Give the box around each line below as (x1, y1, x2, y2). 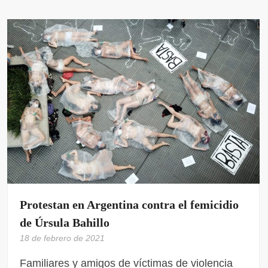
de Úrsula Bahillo (20, 216, 110, 230)
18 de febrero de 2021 (20, 233, 105, 243)
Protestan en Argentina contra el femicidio (20, 198, 239, 212)
